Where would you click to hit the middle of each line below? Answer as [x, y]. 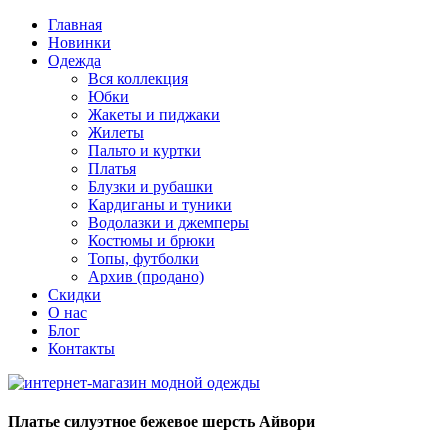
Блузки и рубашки [150, 186]
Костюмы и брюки [151, 240]
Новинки [79, 42]
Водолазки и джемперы [168, 222]
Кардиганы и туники [160, 204]
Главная [75, 24]
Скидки [74, 294]
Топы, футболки [143, 258]
